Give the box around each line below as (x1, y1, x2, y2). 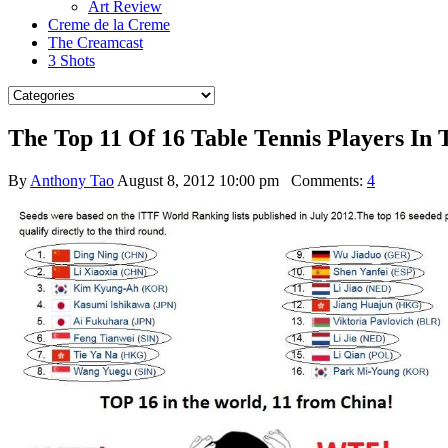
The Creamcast (48, 34, 143, 51)
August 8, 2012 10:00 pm (117, 171, 279, 189)
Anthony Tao (30, 171, 114, 189)
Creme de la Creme (48, 16, 170, 33)
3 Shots (48, 52, 95, 69)
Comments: (279, 171, 367, 189)
